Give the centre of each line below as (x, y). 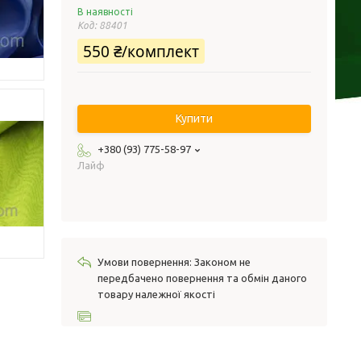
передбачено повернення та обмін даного (202, 278)
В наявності (105, 12)
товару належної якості (156, 294)
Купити (194, 118)
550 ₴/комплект (141, 52)
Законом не (222, 262)
